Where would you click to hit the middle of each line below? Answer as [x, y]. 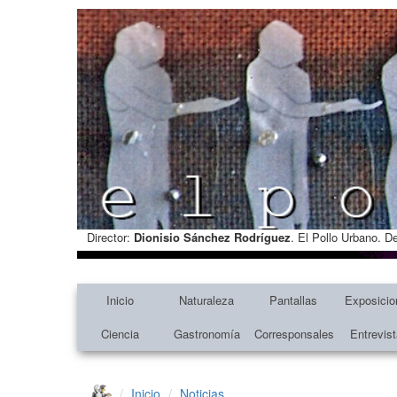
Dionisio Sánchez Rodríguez [212, 237]
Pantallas [293, 300]
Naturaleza [207, 300]
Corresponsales [294, 333]
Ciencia [121, 333]
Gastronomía [206, 333]
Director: [110, 237]
